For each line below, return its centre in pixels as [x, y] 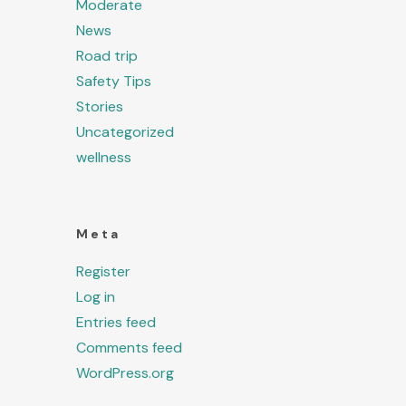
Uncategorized [126, 132]
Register [104, 271]
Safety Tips [114, 81]
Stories [100, 106]
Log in [96, 297]
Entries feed [116, 322]
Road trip [107, 56]
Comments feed [130, 348]
